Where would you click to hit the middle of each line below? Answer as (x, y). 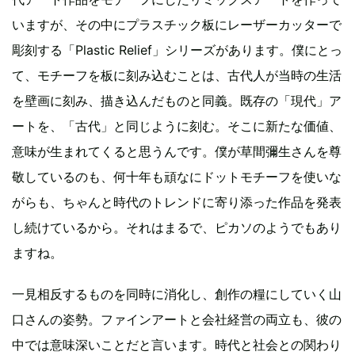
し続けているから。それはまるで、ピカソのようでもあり (177, 227)
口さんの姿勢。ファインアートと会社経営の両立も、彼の (177, 319)
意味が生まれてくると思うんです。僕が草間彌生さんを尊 (177, 151)
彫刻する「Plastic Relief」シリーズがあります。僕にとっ (177, 50)
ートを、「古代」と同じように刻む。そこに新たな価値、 (177, 126)
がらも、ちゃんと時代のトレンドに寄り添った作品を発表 (177, 202)
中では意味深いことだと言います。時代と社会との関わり (177, 344)
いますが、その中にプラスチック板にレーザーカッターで (177, 24)
